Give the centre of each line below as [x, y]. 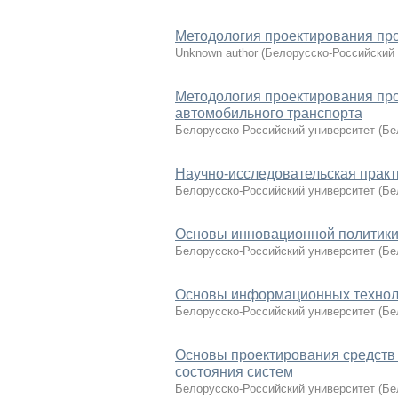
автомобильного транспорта [269, 113]
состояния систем [234, 372]
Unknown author [216, 53]
